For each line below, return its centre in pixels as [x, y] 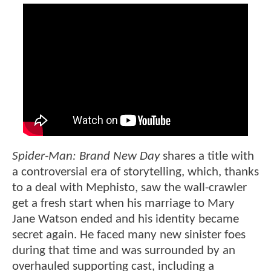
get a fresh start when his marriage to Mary [123, 204]
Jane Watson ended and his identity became [126, 220]
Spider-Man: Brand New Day [86, 157]
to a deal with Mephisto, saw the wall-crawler [129, 188]
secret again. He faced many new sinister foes [129, 235]
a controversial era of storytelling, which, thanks [135, 172]
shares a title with [207, 157]
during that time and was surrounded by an [124, 251]
